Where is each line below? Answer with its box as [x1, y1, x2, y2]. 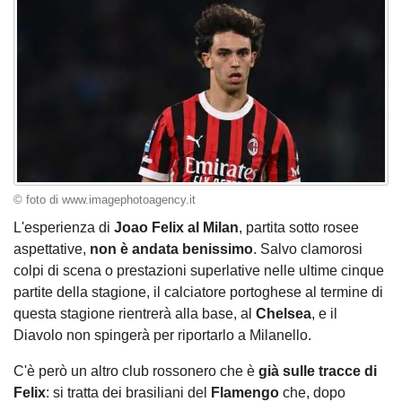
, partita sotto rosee [239, 220, 359, 236]
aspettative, [13, 241, 90, 258]
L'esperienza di [13, 220, 114, 236]
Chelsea [256, 306, 311, 322]
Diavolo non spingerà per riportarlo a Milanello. [13, 328, 311, 344]
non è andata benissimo [90, 241, 253, 258]
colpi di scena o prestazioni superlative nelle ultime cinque [13, 263, 384, 279]
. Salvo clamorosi [253, 241, 363, 258]
